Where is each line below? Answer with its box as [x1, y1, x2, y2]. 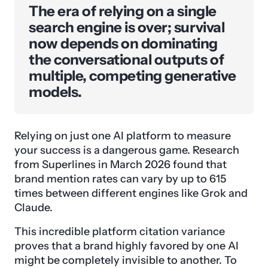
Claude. [14, 200, 53, 214]
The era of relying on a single [29, 2, 217, 20]
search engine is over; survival [29, 18, 225, 36]
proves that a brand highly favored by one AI [14, 239, 239, 252]
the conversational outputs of [29, 50, 224, 68]
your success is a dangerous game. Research [14, 143, 239, 157]
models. [29, 83, 82, 100]
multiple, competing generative [29, 66, 236, 84]
